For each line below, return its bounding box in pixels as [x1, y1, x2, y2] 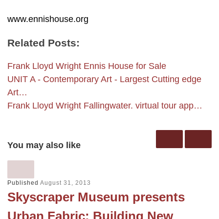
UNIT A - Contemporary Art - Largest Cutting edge [7, 74, 201, 85]
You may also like [7, 140, 81, 150]
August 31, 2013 [40, 179, 91, 187]
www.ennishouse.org [7, 14, 88, 24]
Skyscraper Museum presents [7, 190, 185, 205]
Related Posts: [7, 37, 80, 49]
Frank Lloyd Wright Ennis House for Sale [7, 61, 166, 71]
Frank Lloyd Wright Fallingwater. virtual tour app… [7, 101, 202, 111]
